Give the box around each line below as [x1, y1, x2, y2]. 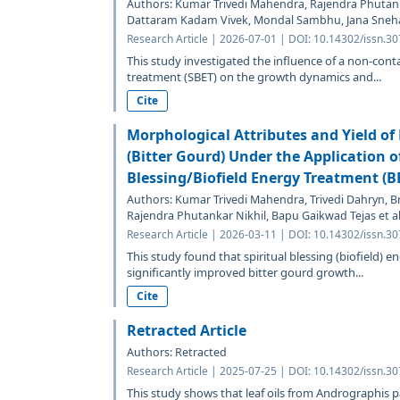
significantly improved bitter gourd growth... [127, 263, 363, 280]
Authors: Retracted [127, 344, 227, 360]
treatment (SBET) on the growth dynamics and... [127, 68, 381, 85]
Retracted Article [127, 320, 246, 340]
